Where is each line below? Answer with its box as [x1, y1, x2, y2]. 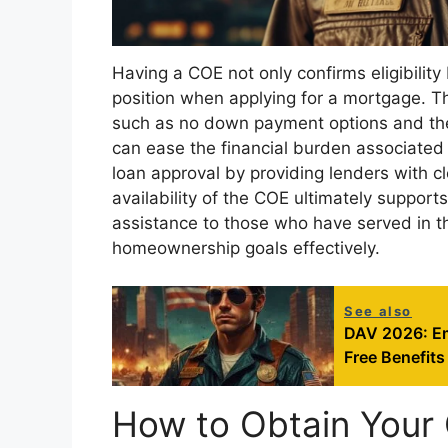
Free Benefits [344, 347, 445, 368]
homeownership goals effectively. [112, 237, 380, 258]
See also [344, 303, 412, 320]
